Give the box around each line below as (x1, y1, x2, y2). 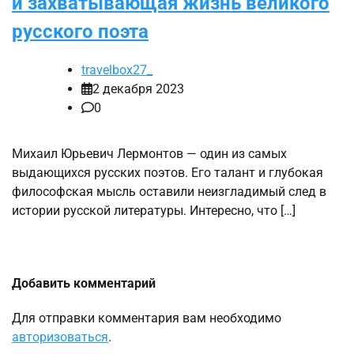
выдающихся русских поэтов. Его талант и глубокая (12, 165, 323, 181)
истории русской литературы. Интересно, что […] (12, 203, 296, 219)
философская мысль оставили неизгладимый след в (12, 184, 326, 200)
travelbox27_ (81, 62, 153, 78)
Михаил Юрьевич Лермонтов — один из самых (12, 146, 287, 162)
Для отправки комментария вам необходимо (12, 311, 281, 326)
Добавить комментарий (12, 276, 156, 292)
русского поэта (12, 20, 149, 43)
